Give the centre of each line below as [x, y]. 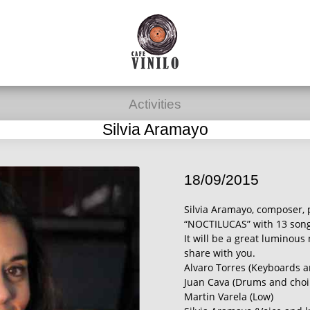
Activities [155, 104]
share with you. [219, 253]
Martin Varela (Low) [228, 296]
